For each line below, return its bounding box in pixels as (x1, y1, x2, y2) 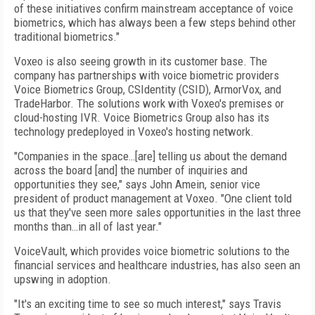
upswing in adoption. (14, 272, 111, 286)
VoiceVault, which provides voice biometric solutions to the (14, 244, 290, 258)
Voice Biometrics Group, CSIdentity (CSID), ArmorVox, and (14, 82, 281, 96)
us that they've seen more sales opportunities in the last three (14, 205, 301, 219)
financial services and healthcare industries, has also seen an (14, 258, 300, 272)
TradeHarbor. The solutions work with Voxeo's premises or (14, 96, 284, 110)
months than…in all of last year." (14, 219, 162, 233)
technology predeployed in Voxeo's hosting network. (14, 124, 254, 139)
